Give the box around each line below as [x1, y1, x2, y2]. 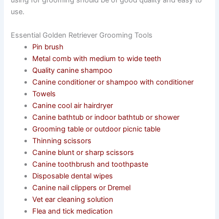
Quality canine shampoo [32, 66, 113, 75]
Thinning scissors [32, 136, 92, 145]
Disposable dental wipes [32, 171, 113, 180]
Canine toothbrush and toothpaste [32, 159, 149, 169]
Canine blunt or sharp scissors [32, 148, 134, 157]
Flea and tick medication [32, 206, 113, 216]
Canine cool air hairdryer [32, 101, 113, 110]
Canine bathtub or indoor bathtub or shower [32, 112, 180, 122]
